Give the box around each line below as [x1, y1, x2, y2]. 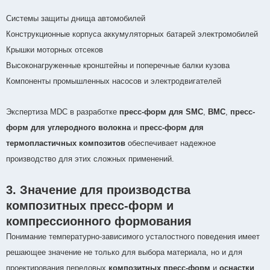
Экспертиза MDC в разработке [6, 107, 119, 117]
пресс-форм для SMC [119, 107, 203, 117]
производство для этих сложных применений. [6, 154, 174, 164]
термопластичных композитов [6, 139, 125, 148]
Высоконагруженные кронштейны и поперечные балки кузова [6, 61, 230, 71]
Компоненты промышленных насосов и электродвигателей [6, 77, 221, 86]
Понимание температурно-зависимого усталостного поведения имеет [6, 232, 260, 242]
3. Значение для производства [6, 183, 190, 197]
